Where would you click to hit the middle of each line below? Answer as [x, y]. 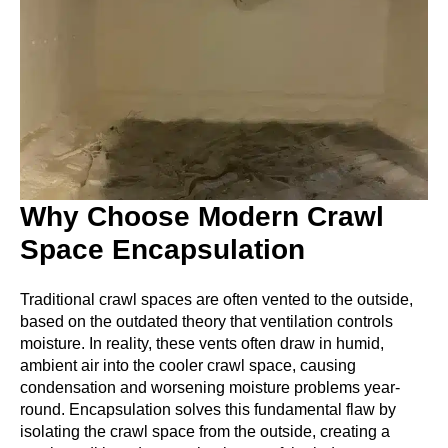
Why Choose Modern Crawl [202, 216]
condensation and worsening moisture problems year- [210, 388]
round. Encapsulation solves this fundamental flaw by [208, 410]
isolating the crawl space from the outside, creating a [205, 432]
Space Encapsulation [162, 249]
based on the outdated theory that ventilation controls [206, 322]
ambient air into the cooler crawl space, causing [188, 366]
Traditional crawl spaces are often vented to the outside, [216, 300]
